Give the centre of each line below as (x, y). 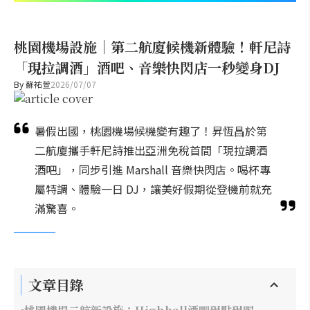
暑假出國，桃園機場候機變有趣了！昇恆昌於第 (151, 131)
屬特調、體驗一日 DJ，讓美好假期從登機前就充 (153, 189)
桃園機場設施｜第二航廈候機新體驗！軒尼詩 (152, 47)
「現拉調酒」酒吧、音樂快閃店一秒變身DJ (147, 67)
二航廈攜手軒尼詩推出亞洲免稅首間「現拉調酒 (151, 150)
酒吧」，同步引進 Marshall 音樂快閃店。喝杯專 (153, 170)
